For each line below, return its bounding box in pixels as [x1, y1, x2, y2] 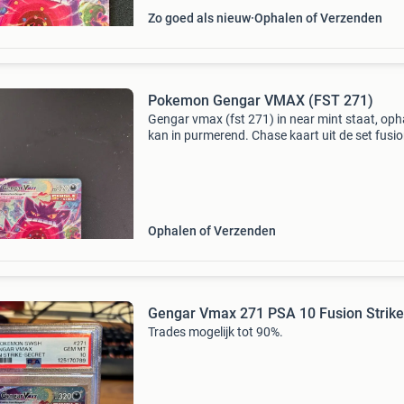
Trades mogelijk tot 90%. [147, 325, 283, 339]
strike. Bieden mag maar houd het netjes [147, 144, 372, 159]
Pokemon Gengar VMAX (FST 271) [147, 92, 373, 109]
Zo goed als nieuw [147, 11, 251, 25]
